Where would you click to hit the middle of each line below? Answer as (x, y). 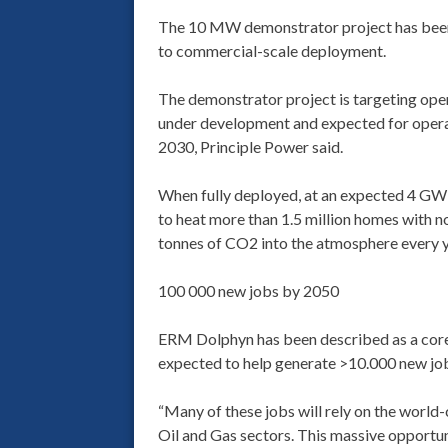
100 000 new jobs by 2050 (248, 291)
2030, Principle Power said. (250, 147)
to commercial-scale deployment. (271, 51)
